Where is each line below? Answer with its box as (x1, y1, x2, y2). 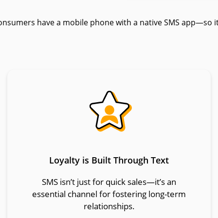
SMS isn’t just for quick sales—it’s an (42, 176, 176, 188)
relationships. (83, 200, 135, 212)
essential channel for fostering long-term (32, 188, 186, 200)
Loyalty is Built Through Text (49, 154, 169, 166)
